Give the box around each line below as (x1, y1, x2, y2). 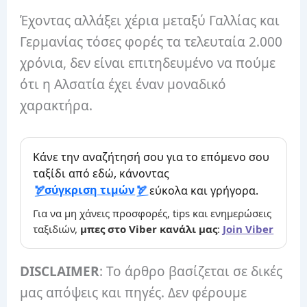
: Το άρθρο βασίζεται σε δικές (99, 262, 283, 280)
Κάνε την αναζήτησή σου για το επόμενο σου (33, 149, 270, 165)
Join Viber (223, 221, 274, 236)
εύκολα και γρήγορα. (147, 182, 259, 198)
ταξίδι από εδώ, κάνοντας (33, 166, 170, 182)
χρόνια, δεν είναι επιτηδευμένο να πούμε (20, 53, 276, 72)
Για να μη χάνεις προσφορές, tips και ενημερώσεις (33, 206, 272, 220)
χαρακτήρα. (20, 96, 93, 114)
